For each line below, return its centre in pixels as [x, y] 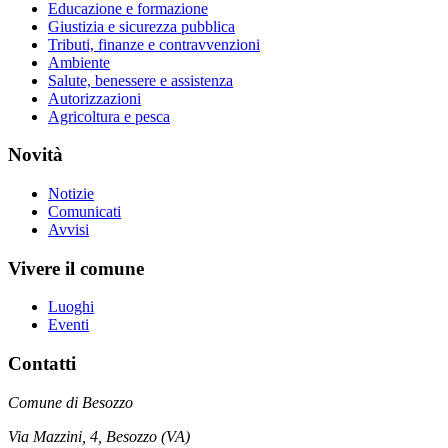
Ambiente [79, 62]
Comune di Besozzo [70, 402]
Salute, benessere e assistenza [140, 80]
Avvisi [68, 229]
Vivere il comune [76, 268]
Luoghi [71, 307]
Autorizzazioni [94, 98]
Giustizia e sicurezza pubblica [141, 26]
